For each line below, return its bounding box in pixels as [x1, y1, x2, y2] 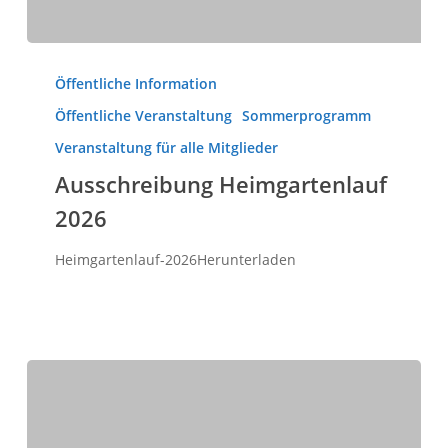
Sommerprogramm [241, 105, 371, 125]
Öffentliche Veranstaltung [54, 105, 232, 125]
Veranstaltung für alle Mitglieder [54, 137, 278, 157]
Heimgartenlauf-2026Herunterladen [54, 249, 296, 269]
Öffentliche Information [54, 73, 217, 93]
